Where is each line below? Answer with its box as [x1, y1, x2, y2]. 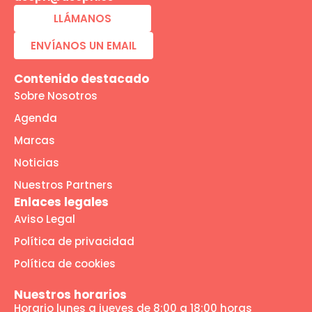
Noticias [14, 155, 59, 171]
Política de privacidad [14, 234, 134, 249]
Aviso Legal [14, 212, 75, 227]
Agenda [14, 111, 57, 126]
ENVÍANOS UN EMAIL [31, 38, 136, 54]
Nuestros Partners [14, 178, 113, 193]
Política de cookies [14, 256, 116, 272]
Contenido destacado [14, 70, 149, 88]
